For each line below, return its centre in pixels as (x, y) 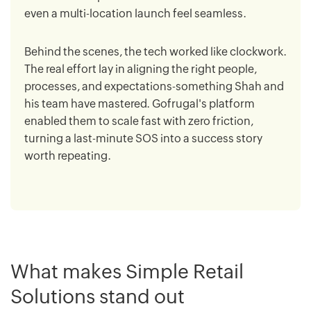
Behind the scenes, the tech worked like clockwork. (155, 51)
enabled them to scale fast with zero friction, (139, 121)
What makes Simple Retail (127, 271)
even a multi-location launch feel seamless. (135, 13)
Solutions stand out (98, 296)
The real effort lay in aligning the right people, (141, 69)
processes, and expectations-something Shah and (154, 86)
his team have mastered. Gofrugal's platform (140, 103)
